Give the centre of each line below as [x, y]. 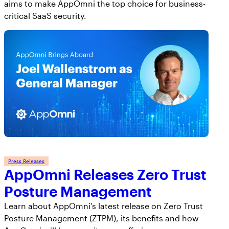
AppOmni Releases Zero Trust [105, 175]
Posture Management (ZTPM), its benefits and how [101, 218]
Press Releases [26, 161]
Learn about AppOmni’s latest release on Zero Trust [104, 206]
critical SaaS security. [45, 16]
